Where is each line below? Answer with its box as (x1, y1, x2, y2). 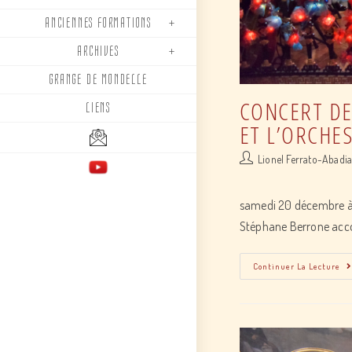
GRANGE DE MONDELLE (49, 71, 148, 87)
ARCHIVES (77, 43, 119, 59)
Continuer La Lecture (252, 260, 340, 272)
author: (238, 167, 271, 181)
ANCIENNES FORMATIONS (45, 15, 152, 31)
